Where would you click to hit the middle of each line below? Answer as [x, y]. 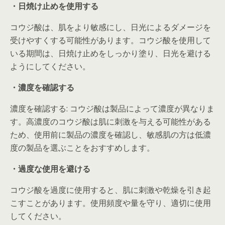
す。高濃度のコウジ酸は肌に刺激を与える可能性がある [110, 121]
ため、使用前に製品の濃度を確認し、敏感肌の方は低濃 [110, 134]
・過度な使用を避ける [50, 168]
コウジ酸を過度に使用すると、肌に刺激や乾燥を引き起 [110, 190]
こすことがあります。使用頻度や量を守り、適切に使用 [110, 203]
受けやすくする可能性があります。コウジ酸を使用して [110, 40]
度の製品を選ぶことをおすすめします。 [82, 147]
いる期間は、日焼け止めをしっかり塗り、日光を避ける [110, 53]
